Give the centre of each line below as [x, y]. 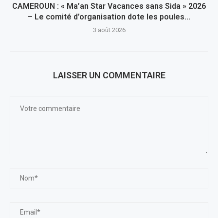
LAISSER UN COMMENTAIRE [109, 75]
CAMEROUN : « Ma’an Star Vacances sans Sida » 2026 [109, 6]
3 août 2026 [109, 30]
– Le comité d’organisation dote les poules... [109, 17]
